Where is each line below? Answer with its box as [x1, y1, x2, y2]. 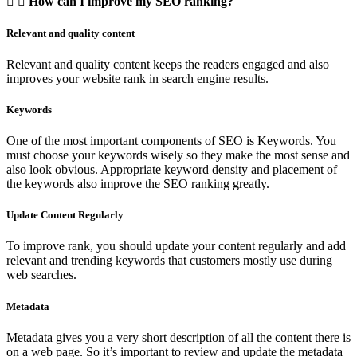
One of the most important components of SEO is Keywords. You [6, 134, 336, 148]
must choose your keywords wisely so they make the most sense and [6, 148, 350, 163]
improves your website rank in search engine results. [6, 71, 269, 85]
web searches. [6, 268, 76, 282]
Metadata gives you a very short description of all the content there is [6, 330, 351, 344]
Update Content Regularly [6, 209, 124, 222]
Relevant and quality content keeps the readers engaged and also [6, 57, 329, 71]
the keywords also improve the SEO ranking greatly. [6, 177, 269, 191]
